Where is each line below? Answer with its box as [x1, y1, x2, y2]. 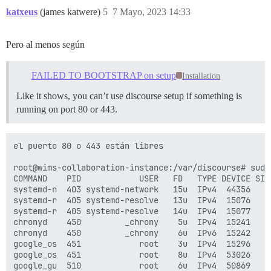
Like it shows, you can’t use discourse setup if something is [16, 90, 242, 101]
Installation [182, 71, 221, 80]
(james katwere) [40, 7, 103, 17]
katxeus [6, 7, 38, 17]
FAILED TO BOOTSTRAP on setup [31, 70, 176, 80]
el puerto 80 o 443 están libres [13, 140, 163, 151]
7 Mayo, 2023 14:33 [113, 7, 191, 17]
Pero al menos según [6, 39, 85, 50]
